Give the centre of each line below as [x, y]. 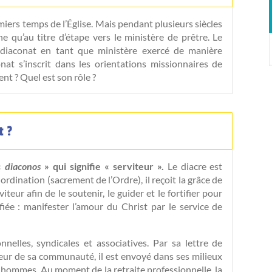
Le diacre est [193, 166]
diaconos [24, 166]
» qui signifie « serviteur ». [104, 166]
